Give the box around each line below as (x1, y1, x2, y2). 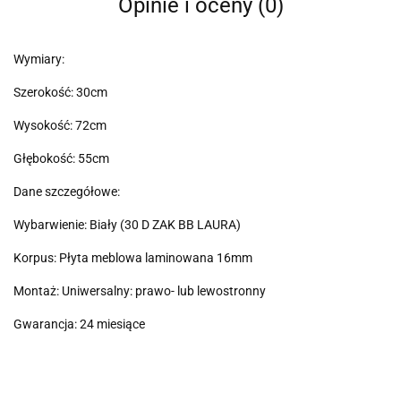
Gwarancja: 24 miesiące (13, 317, 145, 332)
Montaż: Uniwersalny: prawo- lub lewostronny (13, 284, 266, 299)
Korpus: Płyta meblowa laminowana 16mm (13, 251, 252, 266)
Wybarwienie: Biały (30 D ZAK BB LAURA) (13, 218, 241, 233)
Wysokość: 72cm (13, 118, 107, 133)
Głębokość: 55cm (13, 151, 109, 166)
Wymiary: (13, 52, 64, 67)
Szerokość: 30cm (13, 85, 107, 100)
